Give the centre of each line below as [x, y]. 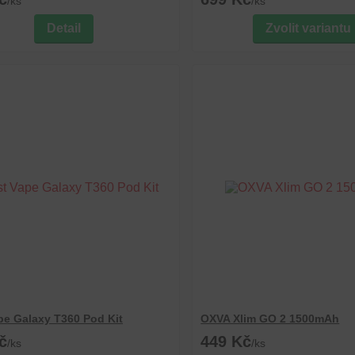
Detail [64, 28]
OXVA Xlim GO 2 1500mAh [270, 319]
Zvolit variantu [308, 28]
